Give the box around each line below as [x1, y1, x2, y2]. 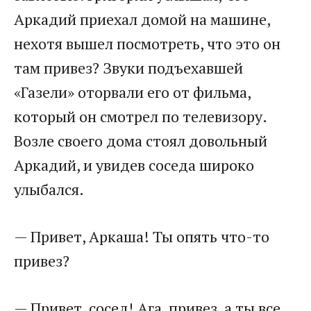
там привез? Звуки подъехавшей [14, 58, 243, 78]
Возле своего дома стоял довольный [14, 131, 267, 151]
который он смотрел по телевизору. [14, 106, 267, 127]
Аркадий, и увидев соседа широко [14, 155, 254, 176]
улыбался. [14, 179, 84, 200]
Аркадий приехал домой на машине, [14, 9, 270, 30]
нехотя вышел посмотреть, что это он [14, 33, 280, 54]
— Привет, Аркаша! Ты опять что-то [14, 226, 269, 247]
